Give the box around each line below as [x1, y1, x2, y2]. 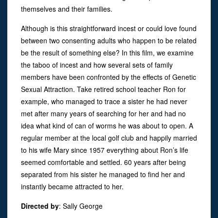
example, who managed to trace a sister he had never [21, 96, 187, 106]
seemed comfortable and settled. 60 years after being [21, 157, 186, 167]
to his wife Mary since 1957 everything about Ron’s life [21, 145, 188, 155]
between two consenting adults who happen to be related [21, 35, 197, 45]
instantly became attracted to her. [21, 181, 124, 191]
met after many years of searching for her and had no [21, 108, 186, 118]
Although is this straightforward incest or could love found [21, 23, 197, 33]
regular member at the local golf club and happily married [21, 132, 197, 143]
